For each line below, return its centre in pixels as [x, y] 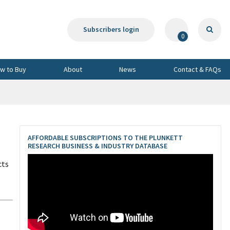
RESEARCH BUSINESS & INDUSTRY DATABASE [98, 146]
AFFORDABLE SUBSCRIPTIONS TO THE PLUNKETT [105, 138]
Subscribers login [111, 29]
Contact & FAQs [197, 69]
